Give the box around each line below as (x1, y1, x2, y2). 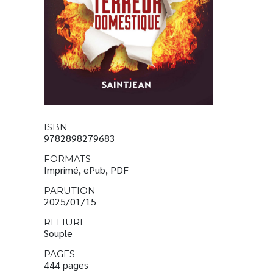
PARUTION (44, 184, 96, 196)
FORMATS (44, 152, 91, 165)
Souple (44, 226, 73, 239)
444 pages (44, 258, 88, 271)
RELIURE (44, 216, 86, 228)
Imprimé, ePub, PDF (44, 163, 129, 176)
